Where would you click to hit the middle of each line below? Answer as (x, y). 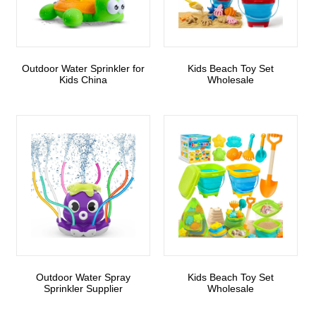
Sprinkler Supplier (83, 289)
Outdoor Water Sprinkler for (83, 69)
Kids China (83, 80)
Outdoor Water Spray (83, 278)
